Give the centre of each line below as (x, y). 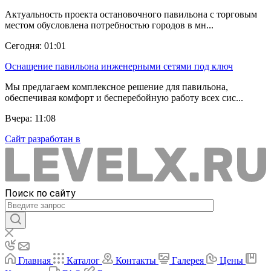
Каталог (83, 260)
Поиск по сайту (40, 193)
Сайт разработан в (43, 139)
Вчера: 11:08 (30, 119)
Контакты (136, 260)
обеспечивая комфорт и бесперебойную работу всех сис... (124, 98)
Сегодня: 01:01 (35, 46)
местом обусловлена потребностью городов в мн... (109, 25)
